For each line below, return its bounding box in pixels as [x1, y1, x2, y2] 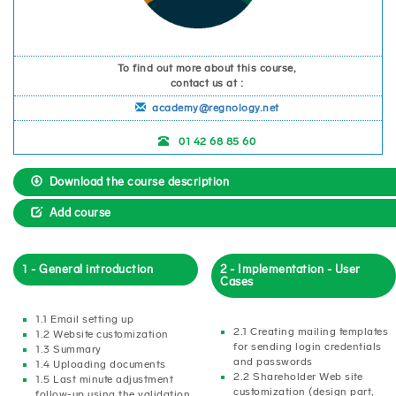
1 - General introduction [22, 262, 153, 276]
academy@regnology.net [152, 101, 279, 114]
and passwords [233, 354, 313, 368]
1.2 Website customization [35, 327, 169, 340]
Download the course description [42, 174, 229, 188]
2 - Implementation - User [220, 262, 361, 276]
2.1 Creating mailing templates [233, 324, 388, 338]
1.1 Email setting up [35, 312, 133, 325]
